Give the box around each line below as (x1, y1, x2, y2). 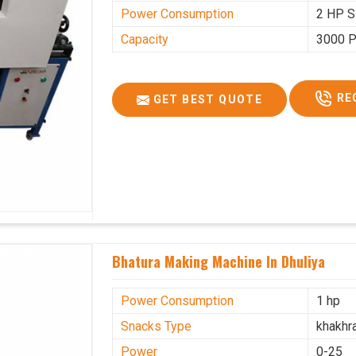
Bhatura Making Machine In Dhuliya (112, 250, 326, 272)
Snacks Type (121, 318, 192, 334)
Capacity (121, 31, 169, 47)
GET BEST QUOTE (149, 92, 263, 106)
